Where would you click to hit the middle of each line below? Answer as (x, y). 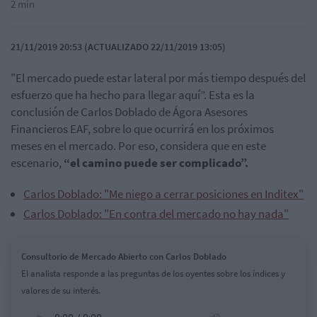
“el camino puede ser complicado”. (155, 163)
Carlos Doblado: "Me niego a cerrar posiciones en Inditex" (163, 194)
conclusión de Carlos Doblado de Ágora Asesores (129, 112)
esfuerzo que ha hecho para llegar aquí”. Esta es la (133, 95)
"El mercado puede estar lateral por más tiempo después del (158, 78)
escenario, (36, 163)
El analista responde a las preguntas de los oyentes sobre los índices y (153, 274)
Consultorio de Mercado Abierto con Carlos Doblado (124, 257)
